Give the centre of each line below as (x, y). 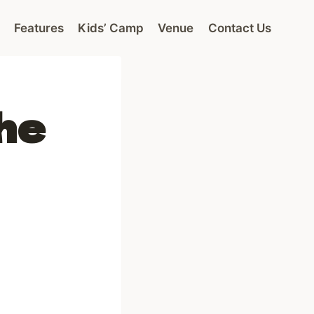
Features (39, 28)
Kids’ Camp (111, 28)
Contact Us (239, 28)
